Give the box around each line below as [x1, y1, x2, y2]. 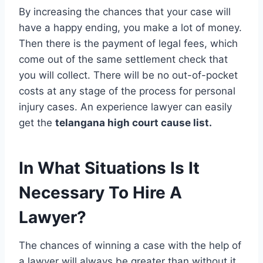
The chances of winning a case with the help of [19, 239, 241, 251]
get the [19, 116, 55, 129]
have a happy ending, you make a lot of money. [19, 21, 242, 33]
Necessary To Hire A [19, 182, 182, 203]
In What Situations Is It [19, 157, 200, 178]
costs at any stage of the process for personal [19, 85, 235, 97]
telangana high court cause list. [55, 116, 212, 129]
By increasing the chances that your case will [19, 5, 231, 18]
